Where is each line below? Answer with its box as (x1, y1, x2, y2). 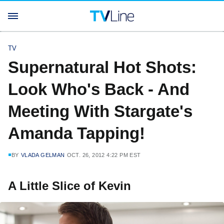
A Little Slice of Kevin (8, 179, 131, 192)
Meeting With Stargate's (8, 102, 192, 120)
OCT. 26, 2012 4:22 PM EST (66, 152, 141, 158)
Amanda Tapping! (8, 124, 145, 142)
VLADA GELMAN (20, 152, 65, 158)
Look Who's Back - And (8, 80, 189, 98)
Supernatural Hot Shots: (8, 58, 196, 76)
